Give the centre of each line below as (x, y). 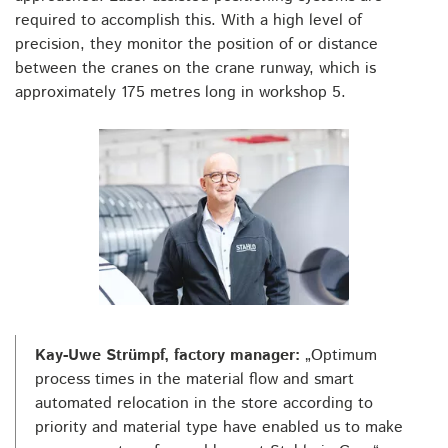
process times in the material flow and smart (194, 379)
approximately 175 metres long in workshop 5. (180, 92)
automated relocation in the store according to (204, 403)
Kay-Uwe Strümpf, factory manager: (167, 355)
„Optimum (338, 355)
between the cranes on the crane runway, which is (195, 68)
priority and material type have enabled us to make (219, 427)
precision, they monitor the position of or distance (196, 44)
